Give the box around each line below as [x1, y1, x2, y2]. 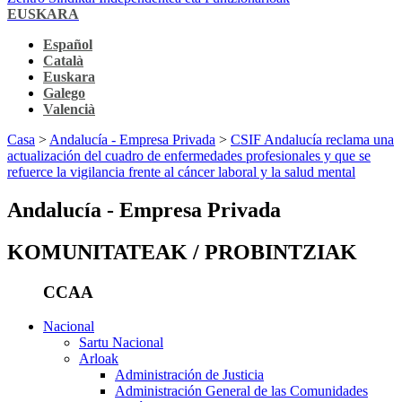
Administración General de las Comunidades [115, 383, 368, 399]
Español [43, 36, 92, 52]
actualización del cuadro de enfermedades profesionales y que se [7, 147, 371, 163]
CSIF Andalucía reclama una [231, 131, 394, 147]
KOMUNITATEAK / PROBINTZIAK [7, 240, 357, 264]
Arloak [79, 351, 118, 367]
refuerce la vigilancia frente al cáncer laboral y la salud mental [7, 163, 355, 179]
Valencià [43, 100, 95, 117]
